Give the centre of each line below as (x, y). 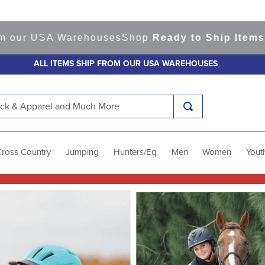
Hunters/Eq (135, 152)
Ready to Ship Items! (134, 38)
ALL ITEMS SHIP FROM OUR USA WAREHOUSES (125, 64)
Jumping (83, 152)
